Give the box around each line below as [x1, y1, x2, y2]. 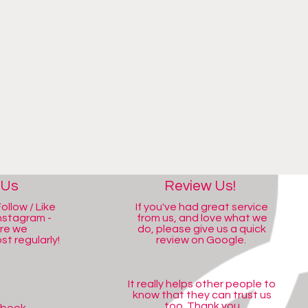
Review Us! [164, 179, 236, 193]
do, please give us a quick [137, 223, 267, 234]
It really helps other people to [128, 278, 276, 289]
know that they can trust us [132, 289, 272, 300]
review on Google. [155, 234, 248, 245]
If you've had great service [135, 201, 269, 212]
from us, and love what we [136, 212, 267, 223]
